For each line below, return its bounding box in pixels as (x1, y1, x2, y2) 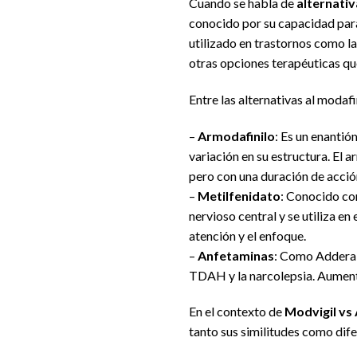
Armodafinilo (198, 127, 275, 143)
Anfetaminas (198, 247, 274, 263)
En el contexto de (189, 304, 284, 320)
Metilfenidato (198, 187, 280, 203)
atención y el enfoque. (189, 227, 306, 243)
